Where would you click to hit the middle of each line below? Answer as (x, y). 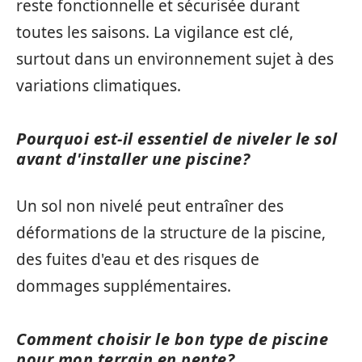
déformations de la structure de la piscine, (171, 233)
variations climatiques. (99, 85)
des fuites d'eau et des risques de (138, 259)
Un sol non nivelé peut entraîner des (150, 206)
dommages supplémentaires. (124, 286)
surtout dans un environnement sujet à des (175, 59)
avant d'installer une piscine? (133, 158)
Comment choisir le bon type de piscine (172, 339)
